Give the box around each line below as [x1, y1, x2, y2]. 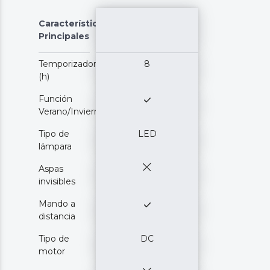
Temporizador [39, 58, 96, 70]
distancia [39, 211, 75, 222]
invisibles [39, 176, 75, 187]
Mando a [39, 198, 75, 210]
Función [39, 93, 72, 105]
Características [39, 18, 108, 30]
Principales [39, 31, 89, 42]
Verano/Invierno [39, 106, 105, 118]
